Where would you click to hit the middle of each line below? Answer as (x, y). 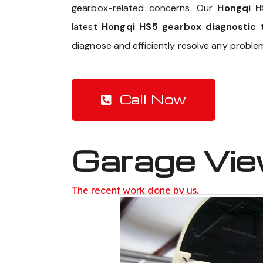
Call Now (153, 100)
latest (87, 27)
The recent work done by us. (135, 190)
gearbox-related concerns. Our (145, 8)
